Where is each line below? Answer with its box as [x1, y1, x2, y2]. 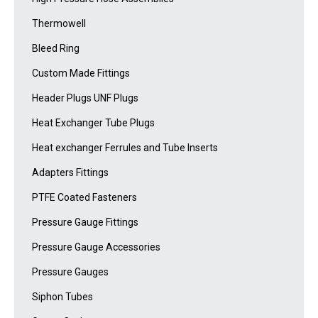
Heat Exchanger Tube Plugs [32, 117, 155, 128]
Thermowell [32, 18, 86, 29]
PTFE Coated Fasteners [32, 192, 137, 203]
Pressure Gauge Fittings [32, 216, 138, 228]
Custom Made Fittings [32, 67, 130, 79]
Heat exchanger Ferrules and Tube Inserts [32, 142, 218, 153]
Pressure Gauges [32, 266, 109, 278]
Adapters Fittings [32, 167, 109, 178]
